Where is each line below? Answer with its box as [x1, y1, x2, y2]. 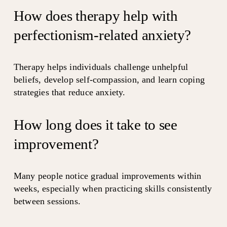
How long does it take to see [13, 116, 177, 133]
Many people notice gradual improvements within [13, 170, 202, 181]
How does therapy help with [13, 7, 178, 24]
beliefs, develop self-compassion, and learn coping [13, 74, 205, 85]
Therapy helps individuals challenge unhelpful [13, 61, 188, 72]
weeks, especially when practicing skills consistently [13, 183, 212, 194]
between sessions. [13, 196, 81, 206]
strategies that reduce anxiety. [13, 87, 126, 97]
